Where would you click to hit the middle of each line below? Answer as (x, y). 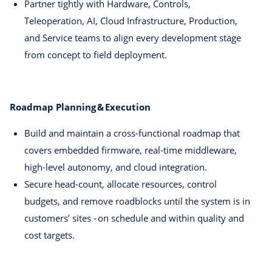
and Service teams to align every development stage (133, 38)
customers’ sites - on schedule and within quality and (134, 218)
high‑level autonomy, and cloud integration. (116, 167)
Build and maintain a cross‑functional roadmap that (132, 133)
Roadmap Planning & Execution (80, 107)
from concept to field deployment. (96, 55)
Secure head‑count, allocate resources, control (121, 184)
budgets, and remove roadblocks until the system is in (137, 201)
